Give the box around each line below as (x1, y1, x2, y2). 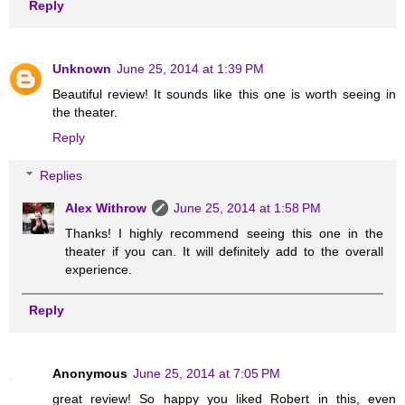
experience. (65, 261, 133, 277)
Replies (40, 167, 83, 183)
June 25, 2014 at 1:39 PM (117, 61, 264, 77)
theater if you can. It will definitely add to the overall (65, 243, 383, 259)
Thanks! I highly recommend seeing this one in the (65, 225, 383, 240)
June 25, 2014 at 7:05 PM (133, 366, 280, 381)
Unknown (52, 61, 111, 77)
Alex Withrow (65, 200, 147, 215)
